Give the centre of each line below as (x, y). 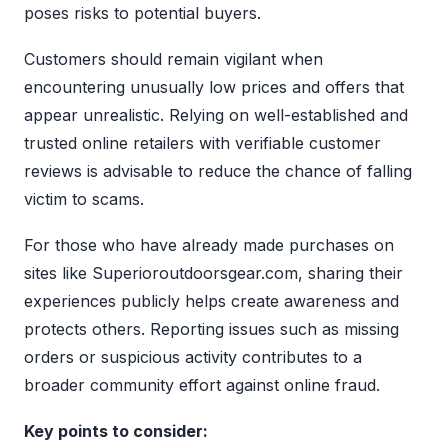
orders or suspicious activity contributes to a (193, 356)
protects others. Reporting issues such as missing (211, 328)
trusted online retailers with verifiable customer (202, 142)
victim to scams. (84, 198)
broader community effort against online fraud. (202, 384)
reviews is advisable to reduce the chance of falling (218, 170)
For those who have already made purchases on (209, 244)
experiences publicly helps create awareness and (211, 300)
